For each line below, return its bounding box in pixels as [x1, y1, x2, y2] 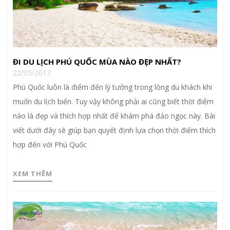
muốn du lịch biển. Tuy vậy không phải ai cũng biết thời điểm [13, 97, 214, 107]
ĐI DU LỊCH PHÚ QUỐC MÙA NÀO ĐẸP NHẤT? [13, 56, 181, 67]
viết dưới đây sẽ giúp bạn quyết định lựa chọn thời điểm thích [13, 125, 216, 136]
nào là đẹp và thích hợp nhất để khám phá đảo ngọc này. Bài [13, 111, 215, 121]
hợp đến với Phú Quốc [13, 140, 87, 150]
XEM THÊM [13, 169, 52, 179]
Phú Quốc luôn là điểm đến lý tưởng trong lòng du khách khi [13, 82, 212, 92]
